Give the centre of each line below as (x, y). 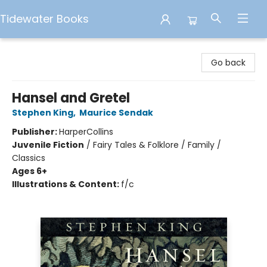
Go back (228, 63)
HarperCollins (86, 132)
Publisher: (35, 132)
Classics (29, 158)
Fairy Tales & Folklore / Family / (157, 145)
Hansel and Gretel (71, 98)
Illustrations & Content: (66, 184)
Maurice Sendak (116, 113)
